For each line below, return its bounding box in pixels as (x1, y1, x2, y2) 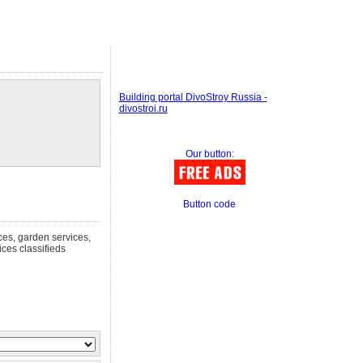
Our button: (185, 148, 234, 160)
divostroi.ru (118, 103, 168, 114)
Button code (183, 199, 236, 210)
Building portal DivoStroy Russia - (118, 92, 267, 103)
